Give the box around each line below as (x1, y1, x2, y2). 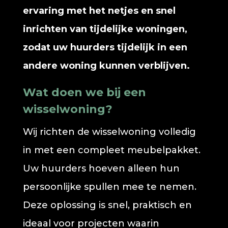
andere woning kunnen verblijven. (22, 60, 190, 71)
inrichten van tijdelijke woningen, (22, 23, 187, 35)
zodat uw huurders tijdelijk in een (22, 42, 187, 53)
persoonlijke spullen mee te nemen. (22, 181, 196, 192)
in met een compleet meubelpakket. (22, 145, 201, 156)
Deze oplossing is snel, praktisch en (22, 199, 192, 211)
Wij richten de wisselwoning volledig (22, 126, 196, 137)
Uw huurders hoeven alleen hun (22, 163, 180, 174)
